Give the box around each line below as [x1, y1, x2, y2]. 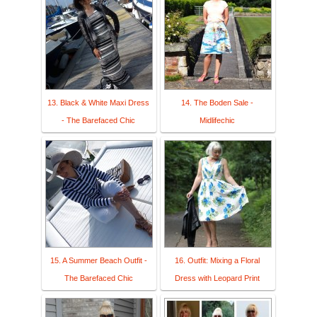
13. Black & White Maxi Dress [47, 98, 149, 108]
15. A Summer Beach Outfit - [50, 256, 147, 265]
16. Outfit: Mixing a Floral [175, 256, 260, 265]
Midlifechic [200, 116, 235, 125]
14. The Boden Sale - [181, 98, 253, 108]
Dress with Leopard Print [175, 274, 260, 283]
